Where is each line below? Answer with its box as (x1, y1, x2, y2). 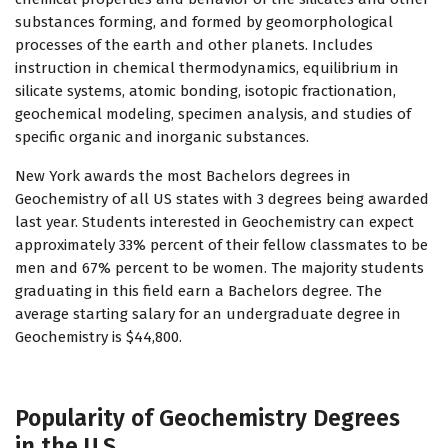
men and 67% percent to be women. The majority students (15, 259, 424, 278)
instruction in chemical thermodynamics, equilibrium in (15, 59, 399, 78)
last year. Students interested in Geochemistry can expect (15, 213, 414, 232)
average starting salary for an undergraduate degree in (15, 305, 401, 324)
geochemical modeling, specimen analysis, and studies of (15, 105, 411, 124)
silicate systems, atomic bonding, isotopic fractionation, (15, 82, 396, 101)
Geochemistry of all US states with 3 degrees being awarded (15, 190, 429, 209)
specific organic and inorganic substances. (15, 128, 309, 147)
